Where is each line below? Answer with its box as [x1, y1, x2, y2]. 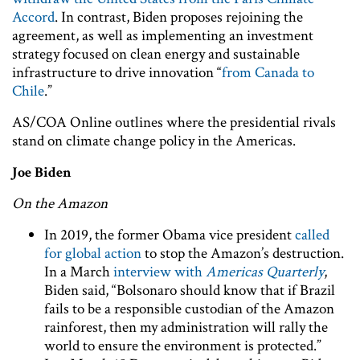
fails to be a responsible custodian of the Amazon [44, 298, 334, 319]
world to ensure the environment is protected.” [44, 335, 321, 356]
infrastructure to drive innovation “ [12, 62, 222, 83]
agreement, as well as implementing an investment [12, 25, 313, 46]
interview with [113, 261, 206, 282]
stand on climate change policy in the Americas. [12, 130, 296, 151]
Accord [12, 6, 55, 27]
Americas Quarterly [206, 261, 324, 282]
